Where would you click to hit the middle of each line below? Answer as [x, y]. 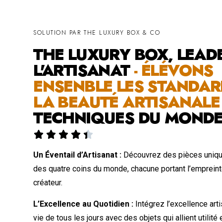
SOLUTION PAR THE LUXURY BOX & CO [97, 32]
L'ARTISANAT [83, 70]
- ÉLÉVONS [173, 70]
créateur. [48, 182]
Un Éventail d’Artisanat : [78, 155]
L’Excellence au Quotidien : [83, 204]
